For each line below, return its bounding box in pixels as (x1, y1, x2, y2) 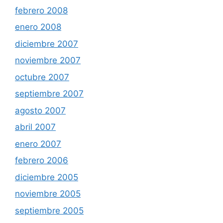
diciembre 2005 (15, 172, 78, 182)
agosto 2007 (15, 105, 66, 115)
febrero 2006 (15, 155, 68, 166)
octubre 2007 (15, 72, 69, 82)
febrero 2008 (15, 5, 68, 15)
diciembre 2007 (15, 38, 78, 49)
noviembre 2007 (15, 55, 81, 66)
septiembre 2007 (15, 89, 84, 99)
